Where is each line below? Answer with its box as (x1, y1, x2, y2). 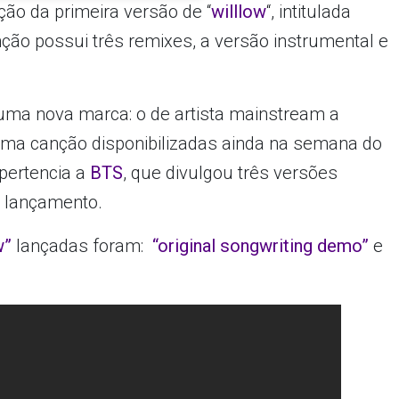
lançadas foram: (16, 235, 153, 257)
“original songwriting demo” (152, 235, 370, 257)
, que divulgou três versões (123, 162, 338, 184)
